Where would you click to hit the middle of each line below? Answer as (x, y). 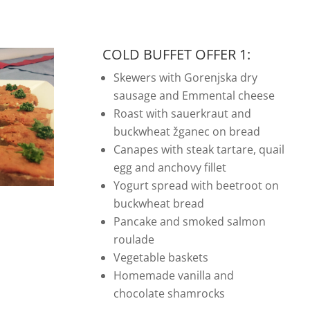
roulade (134, 240)
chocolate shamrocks (169, 294)
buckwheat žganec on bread (186, 132)
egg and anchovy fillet (170, 168)
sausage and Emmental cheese (194, 96)
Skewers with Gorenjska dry (185, 78)
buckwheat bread (158, 204)
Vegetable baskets (161, 258)
